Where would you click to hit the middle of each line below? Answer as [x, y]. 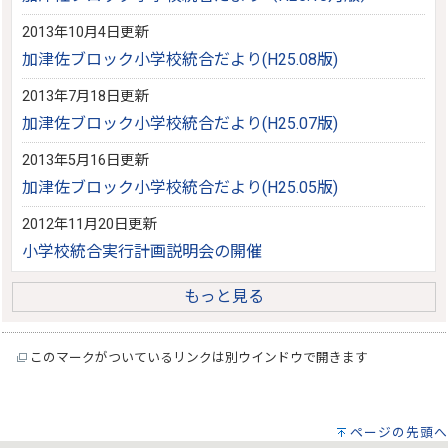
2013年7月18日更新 [85, 96]
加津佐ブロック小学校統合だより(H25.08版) [180, 59]
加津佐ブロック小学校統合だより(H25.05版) [180, 187]
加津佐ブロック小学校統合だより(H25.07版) [180, 123]
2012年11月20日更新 [89, 224]
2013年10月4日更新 [85, 32]
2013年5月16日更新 [85, 160]
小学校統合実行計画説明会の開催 [142, 251]
